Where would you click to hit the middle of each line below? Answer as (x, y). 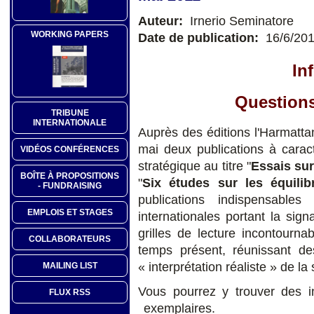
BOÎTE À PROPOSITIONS (70, 176)
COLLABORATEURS (70, 239)
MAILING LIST (70, 266)
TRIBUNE (70, 113)
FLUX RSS (70, 293)
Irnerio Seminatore (240, 20)
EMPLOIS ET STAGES (70, 213)
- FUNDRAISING (70, 186)
